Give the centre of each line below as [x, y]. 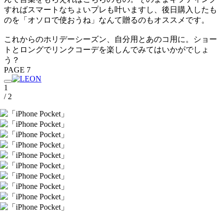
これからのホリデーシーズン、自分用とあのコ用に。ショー [110, 39]
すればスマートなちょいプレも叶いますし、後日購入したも [110, 9]
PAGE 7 [17, 70]
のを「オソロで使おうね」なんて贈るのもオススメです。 [107, 20]
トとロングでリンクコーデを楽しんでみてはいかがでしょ [107, 49]
